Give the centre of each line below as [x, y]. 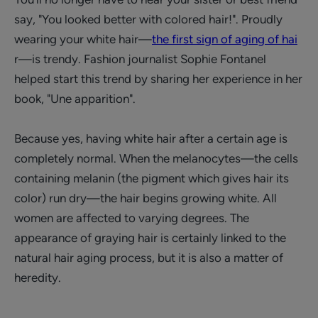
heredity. [38, 278]
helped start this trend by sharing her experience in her [158, 79]
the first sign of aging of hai [225, 39]
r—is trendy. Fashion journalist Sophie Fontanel [140, 59]
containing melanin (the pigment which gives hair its [152, 178]
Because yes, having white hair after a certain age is [151, 138]
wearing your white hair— [83, 39]
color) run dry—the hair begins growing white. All [146, 198]
